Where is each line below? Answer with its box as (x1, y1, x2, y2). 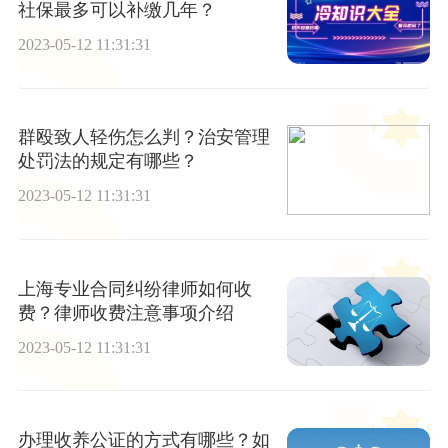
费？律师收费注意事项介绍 (17, 302, 234, 323)
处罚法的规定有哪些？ (17, 151, 198, 172)
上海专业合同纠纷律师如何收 (17, 278, 252, 299)
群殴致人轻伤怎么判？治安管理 (17, 127, 270, 148)
